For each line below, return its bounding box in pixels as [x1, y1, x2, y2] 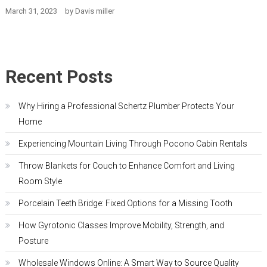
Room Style [18, 176, 62, 187]
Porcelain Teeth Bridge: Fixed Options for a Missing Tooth [18, 198, 232, 209]
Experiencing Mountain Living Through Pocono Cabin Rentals [18, 139, 247, 149]
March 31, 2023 [5, 7, 57, 16]
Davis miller [74, 7, 114, 16]
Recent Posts [5, 66, 113, 88]
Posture [18, 236, 48, 246]
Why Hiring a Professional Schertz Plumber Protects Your [18, 101, 234, 111]
